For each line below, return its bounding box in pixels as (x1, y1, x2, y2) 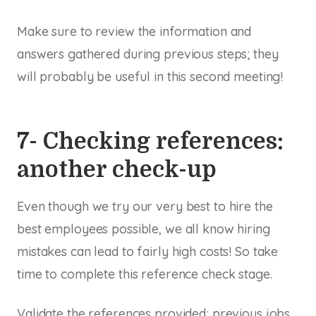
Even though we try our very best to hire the (17, 197, 273, 214)
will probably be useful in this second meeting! (17, 68, 284, 85)
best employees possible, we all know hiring (17, 220, 270, 237)
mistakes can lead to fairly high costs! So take (17, 243, 279, 260)
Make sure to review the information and (17, 23, 252, 39)
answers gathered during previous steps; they (17, 45, 279, 62)
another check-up (17, 156, 217, 183)
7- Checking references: (17, 128, 284, 154)
